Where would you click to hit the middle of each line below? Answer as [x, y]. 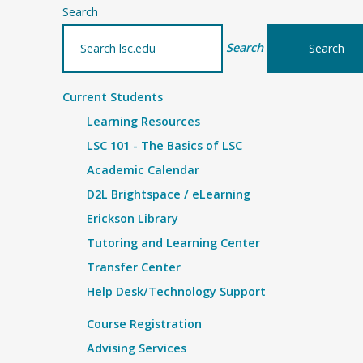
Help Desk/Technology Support [176, 291]
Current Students [113, 97]
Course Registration [144, 324]
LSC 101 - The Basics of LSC [164, 145]
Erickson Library [132, 218]
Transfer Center [134, 267]
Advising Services [137, 348]
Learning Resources [143, 121]
